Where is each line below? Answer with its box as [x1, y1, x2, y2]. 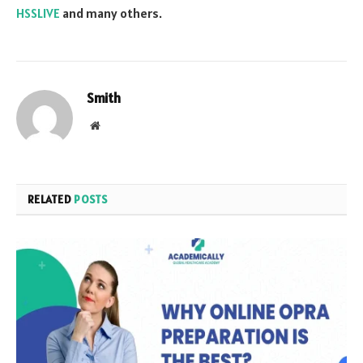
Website [99, 118, 135, 130]
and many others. [60, 4, 162, 21]
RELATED [28, 191, 75, 207]
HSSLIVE [16, 4, 60, 21]
